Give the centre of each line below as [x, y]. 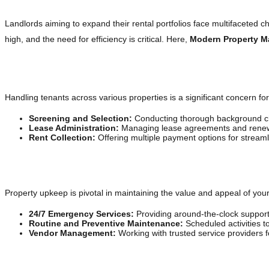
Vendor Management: [72, 233]
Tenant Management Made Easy [89, 68]
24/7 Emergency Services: [81, 214]
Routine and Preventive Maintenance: [106, 224]
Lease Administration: [74, 128]
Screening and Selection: [80, 119]
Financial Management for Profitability [101, 259]
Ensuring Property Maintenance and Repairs [118, 164]
